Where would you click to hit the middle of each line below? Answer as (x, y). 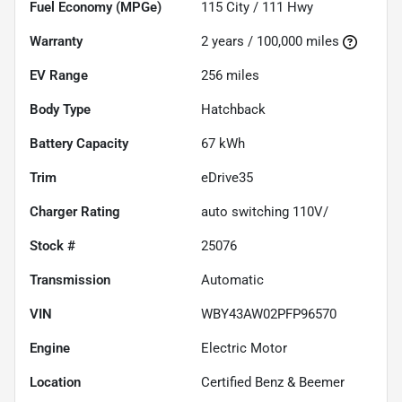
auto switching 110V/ (265, 212)
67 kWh (223, 144)
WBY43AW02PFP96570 (269, 315)
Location (55, 383)
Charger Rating (75, 212)
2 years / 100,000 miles (270, 42)
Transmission (70, 280)
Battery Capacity (79, 144)
